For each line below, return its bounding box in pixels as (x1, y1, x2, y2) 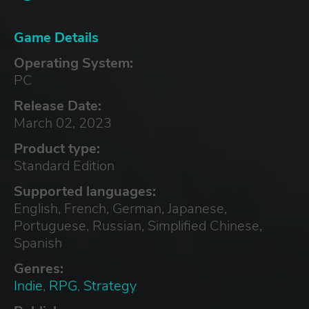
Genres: (14, 259, 63, 278)
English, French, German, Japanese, (14, 199, 227, 218)
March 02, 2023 (14, 113, 112, 132)
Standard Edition (14, 156, 114, 175)
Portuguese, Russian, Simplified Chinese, (14, 216, 262, 235)
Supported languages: (14, 181, 156, 201)
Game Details (14, 28, 99, 47)
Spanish (14, 233, 62, 252)
